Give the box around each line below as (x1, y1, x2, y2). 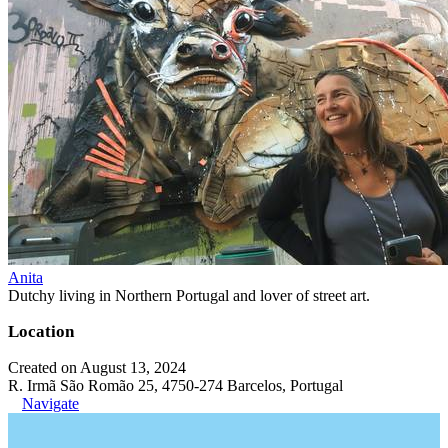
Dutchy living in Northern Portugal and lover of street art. (8, 287, 370, 304)
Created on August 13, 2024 (8, 359, 186, 376)
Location (8, 322, 74, 341)
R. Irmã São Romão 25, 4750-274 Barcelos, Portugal (8, 377, 343, 394)
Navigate (22, 395, 79, 412)
